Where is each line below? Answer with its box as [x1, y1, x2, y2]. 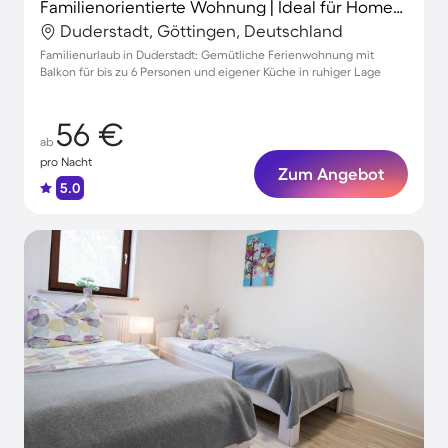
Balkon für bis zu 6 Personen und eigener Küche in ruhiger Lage [40, 65, 381, 78]
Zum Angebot [278, 164, 384, 183]
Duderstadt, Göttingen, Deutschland [60, 21, 343, 40]
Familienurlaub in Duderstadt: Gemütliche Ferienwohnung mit [40, 48, 374, 61]
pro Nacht [40, 155, 92, 168]
